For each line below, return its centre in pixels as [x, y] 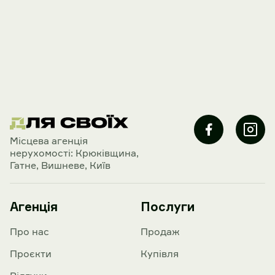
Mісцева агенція [49, 141]
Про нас [29, 231]
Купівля [160, 254]
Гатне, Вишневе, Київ [60, 165]
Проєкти [31, 254]
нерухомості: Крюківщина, [74, 153]
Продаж [160, 231]
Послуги [168, 207]
